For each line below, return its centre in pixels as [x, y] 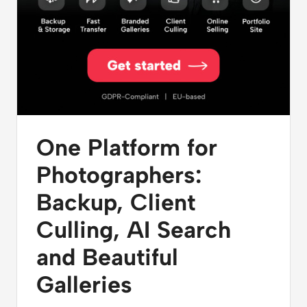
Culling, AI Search [134, 230]
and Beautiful [107, 257]
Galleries [84, 284]
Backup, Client [116, 202]
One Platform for [127, 147]
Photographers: [119, 175]
